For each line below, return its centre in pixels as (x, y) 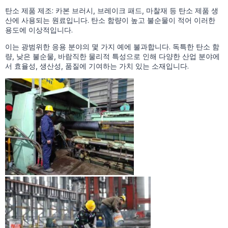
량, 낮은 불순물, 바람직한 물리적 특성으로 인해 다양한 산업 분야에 (112, 56)
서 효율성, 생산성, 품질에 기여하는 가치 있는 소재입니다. (97, 66)
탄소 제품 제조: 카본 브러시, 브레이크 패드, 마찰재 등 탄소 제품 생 (112, 11)
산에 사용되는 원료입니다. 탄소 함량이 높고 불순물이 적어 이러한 (110, 20)
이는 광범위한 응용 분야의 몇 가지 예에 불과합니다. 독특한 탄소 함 (112, 47)
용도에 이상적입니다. (39, 30)
